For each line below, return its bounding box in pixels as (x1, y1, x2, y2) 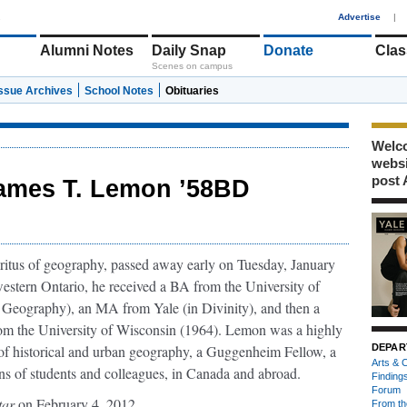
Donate (263, 43, 313, 58)
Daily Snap (152, 43, 226, 58)
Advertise (338, 12, 381, 22)
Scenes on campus (152, 61, 233, 71)
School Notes (84, 84, 154, 97)
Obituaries (165, 84, 219, 97)
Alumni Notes (40, 43, 134, 58)
